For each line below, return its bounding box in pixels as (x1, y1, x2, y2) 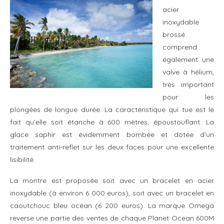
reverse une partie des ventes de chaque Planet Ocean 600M (10, 213, 214, 222)
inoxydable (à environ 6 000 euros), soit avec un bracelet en (10, 188, 214, 197)
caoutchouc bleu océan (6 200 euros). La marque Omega (10, 200, 214, 210)
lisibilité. (10, 154, 35, 164)
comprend (162, 42, 197, 51)
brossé (162, 29, 185, 39)
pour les (162, 92, 214, 101)
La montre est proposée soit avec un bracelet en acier (10, 175, 214, 185)
